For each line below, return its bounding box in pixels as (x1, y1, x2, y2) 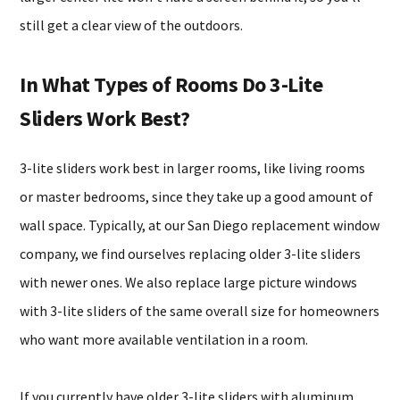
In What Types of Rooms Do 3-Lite (20, 71, 323, 98)
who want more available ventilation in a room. (20, 330, 309, 348)
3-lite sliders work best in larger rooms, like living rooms (20, 159, 366, 177)
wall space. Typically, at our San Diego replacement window (20, 216, 380, 234)
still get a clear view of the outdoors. (20, 16, 244, 34)
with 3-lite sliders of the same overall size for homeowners (20, 302, 380, 320)
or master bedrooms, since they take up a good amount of (20, 187, 374, 205)
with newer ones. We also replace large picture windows (20, 273, 358, 291)
